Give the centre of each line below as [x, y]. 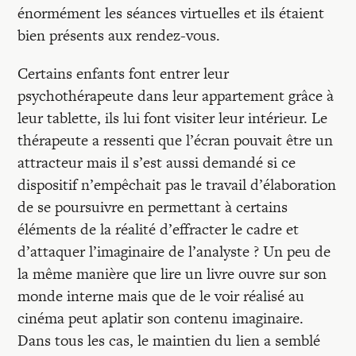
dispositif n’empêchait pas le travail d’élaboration [177, 185]
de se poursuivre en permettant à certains [153, 207]
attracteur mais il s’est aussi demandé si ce [157, 163]
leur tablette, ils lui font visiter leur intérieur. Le [173, 118]
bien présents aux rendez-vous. [119, 35]
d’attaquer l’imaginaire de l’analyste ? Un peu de [174, 252]
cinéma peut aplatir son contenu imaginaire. [161, 318]
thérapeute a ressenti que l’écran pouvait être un [176, 140]
